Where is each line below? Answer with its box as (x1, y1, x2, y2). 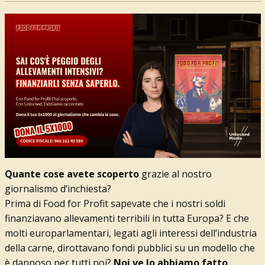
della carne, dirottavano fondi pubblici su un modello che (4, 241, 255, 254)
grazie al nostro (141, 167, 212, 180)
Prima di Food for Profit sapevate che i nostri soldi (4, 196, 225, 210)
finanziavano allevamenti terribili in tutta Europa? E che (4, 211, 249, 225)
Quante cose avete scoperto (4, 167, 141, 180)
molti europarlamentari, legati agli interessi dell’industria (4, 226, 257, 240)
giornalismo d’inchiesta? (4, 182, 111, 195)
